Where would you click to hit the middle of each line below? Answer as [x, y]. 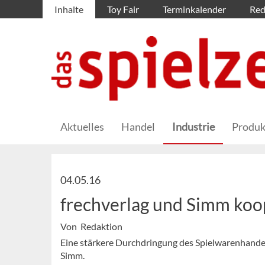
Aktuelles [82, 127]
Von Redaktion [91, 227]
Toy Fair [123, 9]
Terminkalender [194, 9]
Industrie [193, 127]
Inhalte [69, 9]
